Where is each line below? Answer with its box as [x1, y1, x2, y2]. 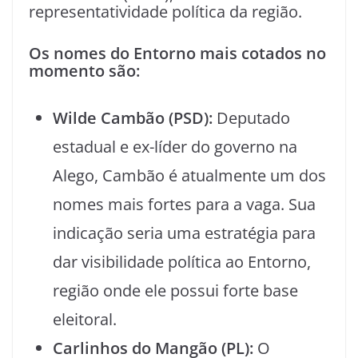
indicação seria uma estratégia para [53, 222, 316, 244]
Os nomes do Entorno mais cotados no [29, 42, 326, 64]
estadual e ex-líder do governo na [53, 136, 297, 157]
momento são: [29, 60, 140, 82]
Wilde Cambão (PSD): [53, 107, 213, 129]
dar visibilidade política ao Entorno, [53, 251, 311, 272]
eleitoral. [53, 308, 117, 330]
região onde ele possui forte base [53, 280, 298, 301]
